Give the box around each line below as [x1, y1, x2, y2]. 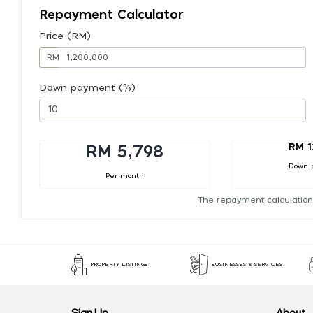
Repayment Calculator [39, 8, 184, 22]
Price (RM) [39, 31, 91, 41]
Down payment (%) [39, 82, 136, 93]
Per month [105, 172, 144, 180]
